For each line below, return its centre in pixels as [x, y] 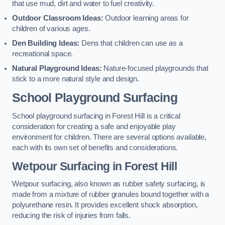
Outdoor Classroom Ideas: [58, 18]
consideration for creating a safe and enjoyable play [94, 127]
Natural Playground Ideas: [57, 69]
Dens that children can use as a [131, 43]
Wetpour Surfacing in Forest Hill [95, 166]
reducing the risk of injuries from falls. [72, 216]
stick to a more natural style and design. [76, 79]
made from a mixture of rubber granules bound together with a [111, 195]
